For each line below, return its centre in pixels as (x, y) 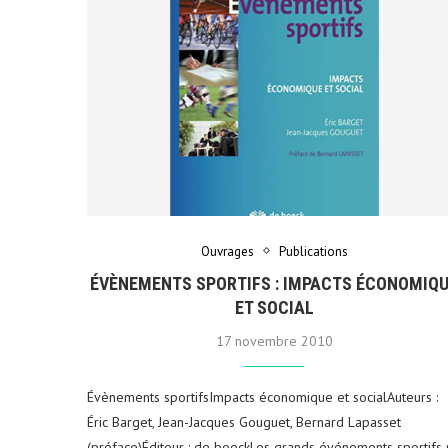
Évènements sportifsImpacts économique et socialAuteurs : (262, 396)
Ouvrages (227, 251)
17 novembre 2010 (274, 340)
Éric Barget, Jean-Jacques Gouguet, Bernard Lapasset (244, 421)
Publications (313, 251)
